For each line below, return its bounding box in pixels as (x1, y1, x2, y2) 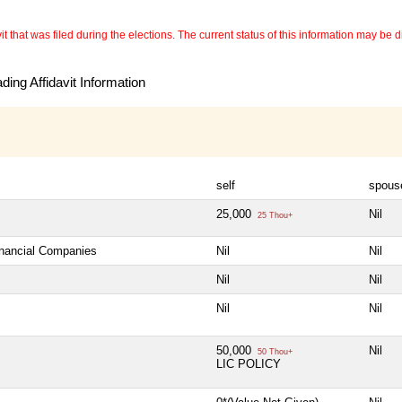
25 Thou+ (255, 211, 293, 221)
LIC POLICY (216, 357, 281, 371)
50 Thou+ (255, 347, 293, 357)
